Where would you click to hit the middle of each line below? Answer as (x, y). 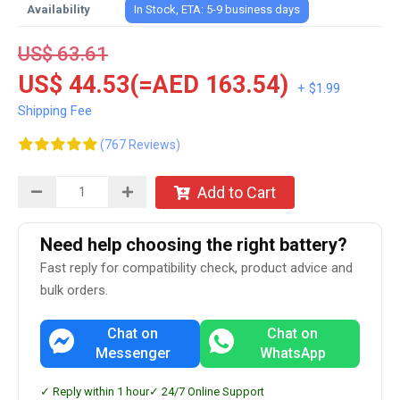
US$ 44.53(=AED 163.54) (153, 85)
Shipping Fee (55, 111)
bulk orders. (74, 290)
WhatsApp (292, 353)
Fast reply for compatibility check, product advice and (196, 268)
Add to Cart (237, 192)
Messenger (133, 353)
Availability (58, 9)
